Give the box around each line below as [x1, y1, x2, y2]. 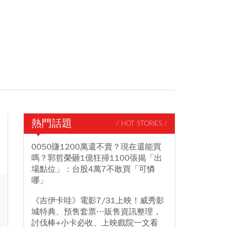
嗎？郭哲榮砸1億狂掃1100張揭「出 [31, 153, 162, 163]
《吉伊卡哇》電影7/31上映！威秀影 [31, 196, 164, 206]
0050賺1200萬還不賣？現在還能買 [31, 142, 161, 152]
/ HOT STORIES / [116, 120, 167, 127]
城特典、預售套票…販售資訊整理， [31, 207, 161, 217]
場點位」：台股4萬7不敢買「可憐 [31, 164, 155, 174]
